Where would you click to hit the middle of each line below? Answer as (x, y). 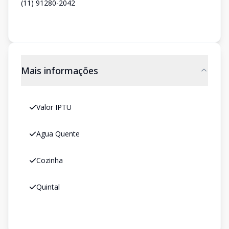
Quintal (48, 187)
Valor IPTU (54, 107)
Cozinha (50, 160)
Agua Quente (58, 134)
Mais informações (60, 71)
